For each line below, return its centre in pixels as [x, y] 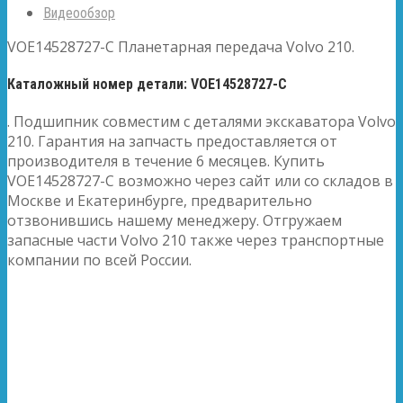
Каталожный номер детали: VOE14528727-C [147, 85]
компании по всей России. [99, 260]
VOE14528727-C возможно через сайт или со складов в [200, 181]
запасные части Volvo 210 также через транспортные [196, 241]
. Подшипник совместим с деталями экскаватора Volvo [201, 122]
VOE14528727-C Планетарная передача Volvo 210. [181, 46]
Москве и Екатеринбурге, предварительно [160, 201]
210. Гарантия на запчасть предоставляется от [172, 142]
